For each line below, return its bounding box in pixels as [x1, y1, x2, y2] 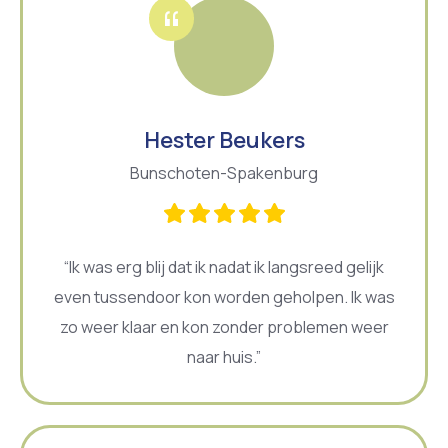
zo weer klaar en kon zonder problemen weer [59, 315, 389, 338]
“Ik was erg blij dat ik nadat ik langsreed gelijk [64, 255, 384, 278]
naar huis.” [187, 345, 261, 368]
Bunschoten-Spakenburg [130, 161, 318, 184]
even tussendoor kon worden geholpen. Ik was [53, 285, 395, 308]
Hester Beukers [143, 124, 305, 155]
